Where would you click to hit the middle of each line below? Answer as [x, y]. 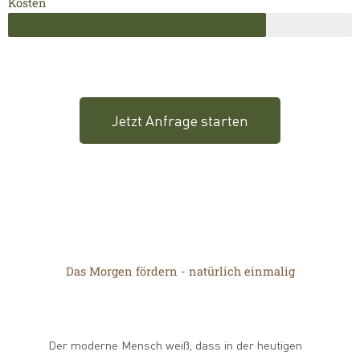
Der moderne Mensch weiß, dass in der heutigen [175, 345]
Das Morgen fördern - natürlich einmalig [180, 271]
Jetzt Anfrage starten [180, 120]
